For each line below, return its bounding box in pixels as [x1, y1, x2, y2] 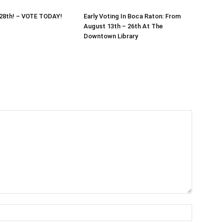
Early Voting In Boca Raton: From [84, 12, 181, 20]
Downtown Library [84, 32, 138, 40]
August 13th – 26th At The [84, 22, 163, 30]
